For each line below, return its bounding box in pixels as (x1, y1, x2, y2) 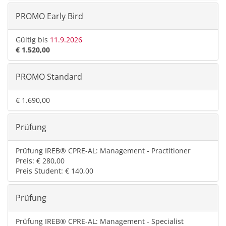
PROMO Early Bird (16, 11, 83, 22)
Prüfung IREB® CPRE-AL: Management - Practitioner (16, 146, 191, 155)
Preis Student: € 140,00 (16, 166, 93, 176)
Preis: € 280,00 (16, 156, 65, 165)
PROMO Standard (16, 71, 82, 82)
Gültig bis (16, 35, 50, 44)
